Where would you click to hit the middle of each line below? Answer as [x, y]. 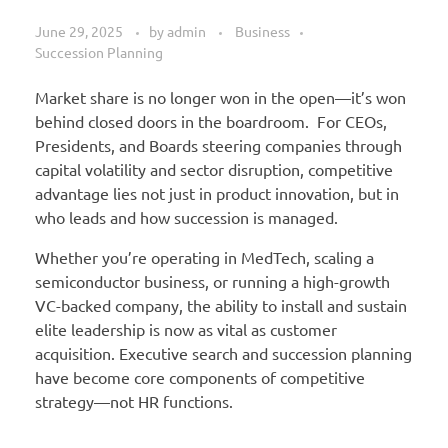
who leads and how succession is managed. [186, 217]
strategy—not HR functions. [134, 401]
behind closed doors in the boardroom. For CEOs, [211, 121]
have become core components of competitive [200, 377]
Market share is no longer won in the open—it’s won [220, 97]
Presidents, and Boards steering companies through [218, 145]
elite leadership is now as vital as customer [186, 329]
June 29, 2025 [79, 31]
